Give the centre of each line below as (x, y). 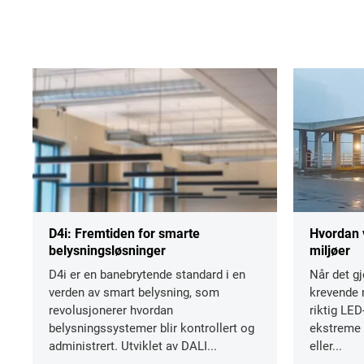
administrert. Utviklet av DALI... (133, 346)
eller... (326, 346)
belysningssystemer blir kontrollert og (152, 328)
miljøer (330, 250)
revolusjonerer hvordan (111, 310)
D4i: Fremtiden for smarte (124, 233)
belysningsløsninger (107, 250)
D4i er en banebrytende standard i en (147, 274)
